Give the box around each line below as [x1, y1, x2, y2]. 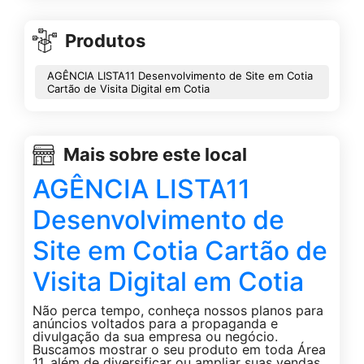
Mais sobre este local [63, 144, 247, 166]
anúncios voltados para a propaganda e [32, 314, 278, 331]
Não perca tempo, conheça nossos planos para [32, 301, 323, 318]
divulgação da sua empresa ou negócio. [32, 327, 278, 344]
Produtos [65, 29, 145, 51]
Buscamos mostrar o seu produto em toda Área [32, 340, 326, 357]
